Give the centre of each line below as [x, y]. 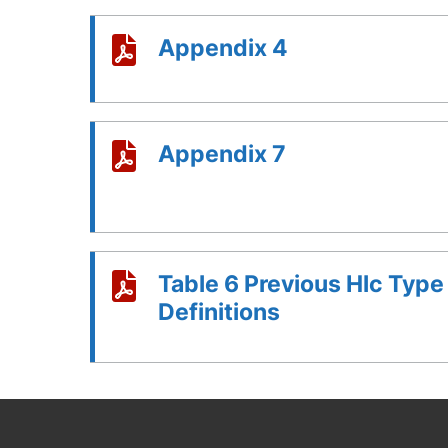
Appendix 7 [222, 153]
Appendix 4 [223, 47]
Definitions [219, 311]
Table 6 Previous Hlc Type [301, 283]
